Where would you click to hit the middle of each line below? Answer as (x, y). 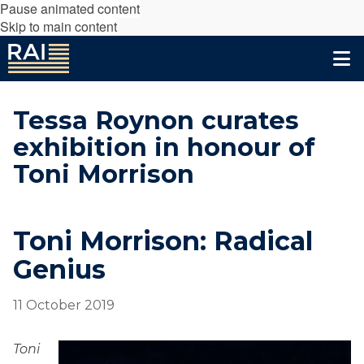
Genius (59, 269)
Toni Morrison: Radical (163, 241)
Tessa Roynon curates (156, 121)
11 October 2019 (64, 305)
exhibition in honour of (164, 147)
